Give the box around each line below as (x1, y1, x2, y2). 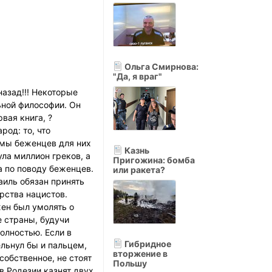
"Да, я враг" (113, 71, 162, 81)
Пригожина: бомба (113, 155, 195, 165)
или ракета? (113, 165, 165, 175)
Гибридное (123, 239, 171, 249)
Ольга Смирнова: (123, 61, 199, 72)
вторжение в (113, 248, 168, 259)
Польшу (113, 258, 147, 268)
